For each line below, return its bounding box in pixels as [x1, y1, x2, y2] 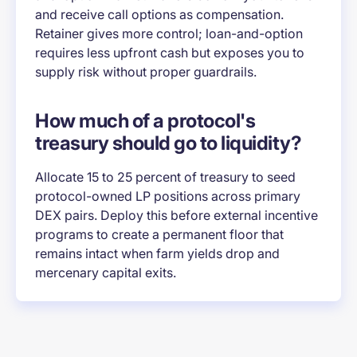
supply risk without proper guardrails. [35, 64, 257, 80]
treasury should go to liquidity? [35, 131, 301, 155]
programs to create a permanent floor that [35, 226, 284, 243]
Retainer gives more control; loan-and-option [35, 25, 303, 42]
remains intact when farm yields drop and [35, 245, 280, 262]
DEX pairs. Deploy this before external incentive [35, 207, 318, 224]
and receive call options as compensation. [35, 6, 284, 23]
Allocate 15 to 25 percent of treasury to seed [35, 169, 296, 186]
